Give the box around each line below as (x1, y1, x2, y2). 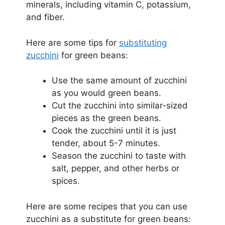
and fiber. (26, 12, 65, 23)
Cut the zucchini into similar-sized (51, 100, 188, 111)
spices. (51, 176, 80, 186)
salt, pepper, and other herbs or (51, 163, 179, 174)
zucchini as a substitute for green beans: (26, 213, 191, 224)
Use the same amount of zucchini (51, 75, 187, 86)
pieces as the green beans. (51, 113, 161, 124)
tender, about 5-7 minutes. (51, 138, 160, 149)
